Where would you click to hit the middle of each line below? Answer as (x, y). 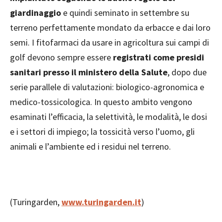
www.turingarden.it (101, 202)
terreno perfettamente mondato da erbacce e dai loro (110, 28)
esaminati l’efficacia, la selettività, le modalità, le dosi (109, 117)
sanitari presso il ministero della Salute (89, 72)
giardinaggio (35, 13)
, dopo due (187, 72)
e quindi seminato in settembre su (125, 13)
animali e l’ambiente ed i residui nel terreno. (90, 147)
